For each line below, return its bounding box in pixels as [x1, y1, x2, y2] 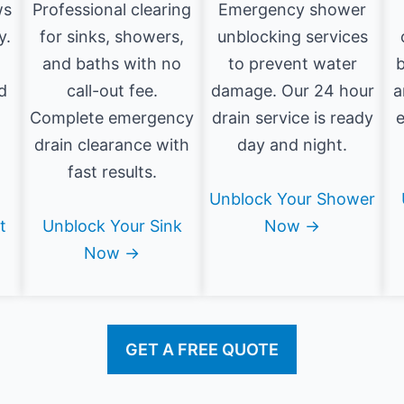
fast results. [67, 162, 157, 182]
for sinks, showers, [40, 27, 184, 47]
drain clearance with [34, 135, 189, 155]
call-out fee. [66, 81, 158, 101]
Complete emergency [30, 108, 194, 128]
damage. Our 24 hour [210, 81, 374, 101]
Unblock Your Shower [209, 189, 375, 209]
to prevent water [227, 54, 357, 74]
